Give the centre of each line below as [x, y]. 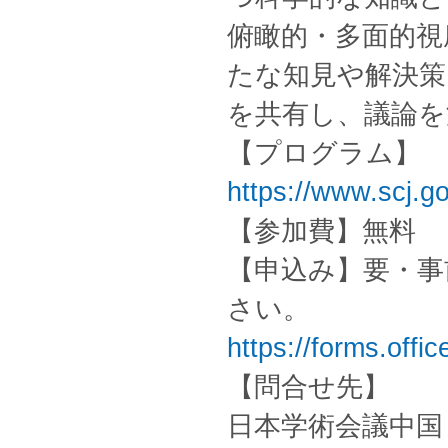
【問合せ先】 [308, 387]
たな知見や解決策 [336, 75]
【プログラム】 [324, 153]
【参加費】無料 [321, 231]
